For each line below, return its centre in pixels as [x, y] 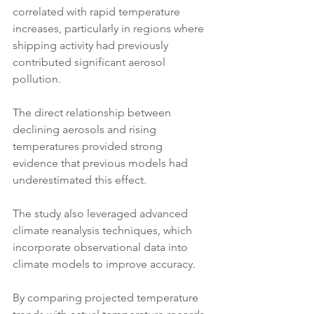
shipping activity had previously [92, 46]
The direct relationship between [93, 113]
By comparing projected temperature [107, 298]
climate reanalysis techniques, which [104, 231]
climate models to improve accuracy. [105, 264]
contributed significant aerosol [90, 62]
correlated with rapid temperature [98, 12]
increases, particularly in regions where [110, 29]
